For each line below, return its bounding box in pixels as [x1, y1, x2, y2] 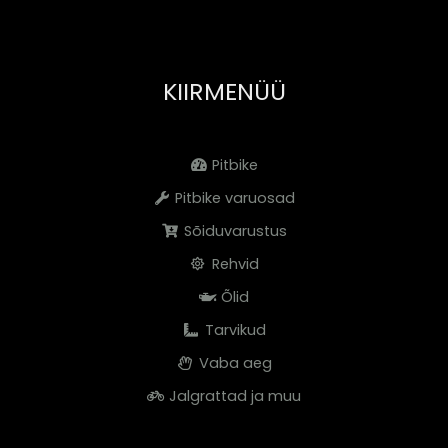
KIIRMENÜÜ [162, 75, 286, 109]
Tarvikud [204, 319, 266, 340]
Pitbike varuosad [175, 187, 296, 208]
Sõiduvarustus [183, 220, 287, 241]
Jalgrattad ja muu [169, 385, 302, 406]
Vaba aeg [198, 352, 272, 373]
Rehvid [211, 253, 259, 274]
